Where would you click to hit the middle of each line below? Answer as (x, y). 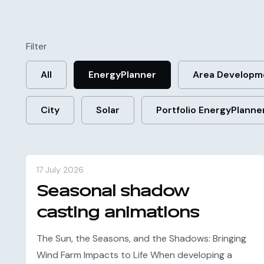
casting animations (118, 212)
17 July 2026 (60, 170)
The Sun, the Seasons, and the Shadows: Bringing (141, 238)
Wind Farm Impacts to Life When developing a (134, 255)
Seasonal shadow (112, 191)
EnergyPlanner (122, 75)
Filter (36, 46)
